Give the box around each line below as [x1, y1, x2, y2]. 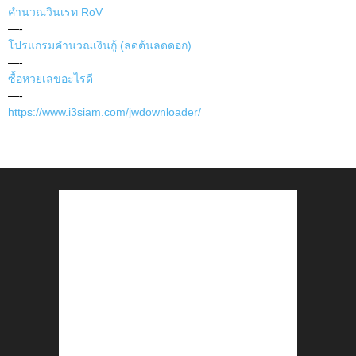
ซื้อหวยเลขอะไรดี [8, 72, 93, 86]
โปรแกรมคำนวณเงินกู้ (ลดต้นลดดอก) [8, 39, 192, 52]
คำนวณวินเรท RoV [8, 6, 103, 19]
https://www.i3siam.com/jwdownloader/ [8, 106, 201, 119]
